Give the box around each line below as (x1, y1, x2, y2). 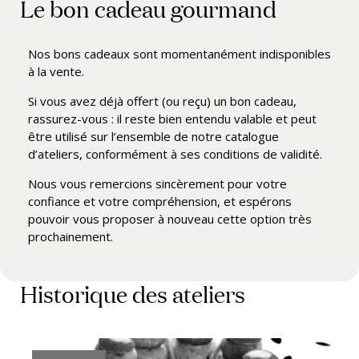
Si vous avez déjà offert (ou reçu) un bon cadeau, (28, 93, 296, 109)
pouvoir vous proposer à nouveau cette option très (28, 211, 312, 227)
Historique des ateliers (20, 278, 245, 309)
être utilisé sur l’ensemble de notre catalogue (28, 128, 279, 144)
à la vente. (28, 63, 84, 79)
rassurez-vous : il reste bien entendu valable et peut (28, 111, 317, 127)
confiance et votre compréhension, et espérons (28, 193, 292, 209)
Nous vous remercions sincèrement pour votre (28, 175, 287, 192)
